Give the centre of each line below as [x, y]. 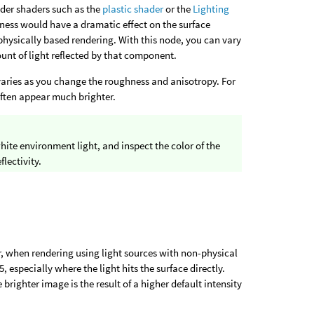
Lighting [211, 9]
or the [178, 9]
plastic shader [133, 9]
